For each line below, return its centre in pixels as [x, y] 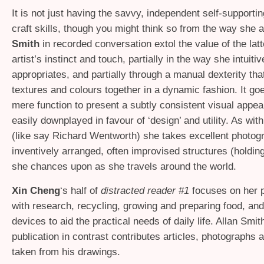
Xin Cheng [36, 190]
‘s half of [80, 190]
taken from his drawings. [66, 252]
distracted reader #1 [145, 190]
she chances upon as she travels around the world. [124, 166]
